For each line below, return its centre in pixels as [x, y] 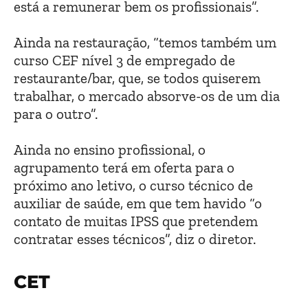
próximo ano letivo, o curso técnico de [133, 186]
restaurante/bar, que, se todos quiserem [137, 78]
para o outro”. [56, 114]
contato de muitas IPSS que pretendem [136, 221]
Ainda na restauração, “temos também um [145, 43]
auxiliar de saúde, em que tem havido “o [138, 203]
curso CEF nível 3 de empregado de [124, 60]
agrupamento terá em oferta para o [124, 168]
